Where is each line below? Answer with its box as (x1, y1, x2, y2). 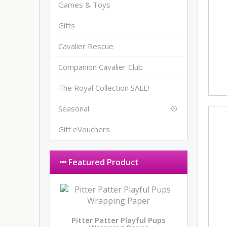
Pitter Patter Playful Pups (71, 215, 166, 225)
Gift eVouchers (58, 124, 110, 134)
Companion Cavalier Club (58, 62, 143, 72)
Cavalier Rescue (58, 41, 114, 51)
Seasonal (58, 103, 90, 113)
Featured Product (66, 157, 139, 168)
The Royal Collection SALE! (58, 83, 150, 93)
